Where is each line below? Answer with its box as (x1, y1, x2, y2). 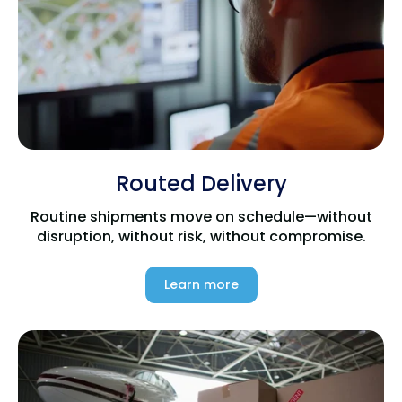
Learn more (163, 275, 239, 294)
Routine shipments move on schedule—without (30, 205, 372, 227)
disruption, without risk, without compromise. (36, 225, 366, 247)
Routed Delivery (115, 168, 287, 198)
